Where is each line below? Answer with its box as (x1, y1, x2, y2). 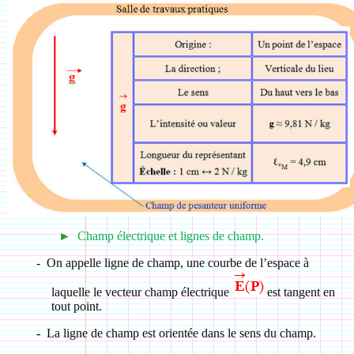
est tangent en (266, 285, 335, 299)
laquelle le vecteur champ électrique (51, 285, 232, 299)
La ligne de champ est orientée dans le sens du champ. (46, 326, 316, 340)
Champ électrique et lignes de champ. (77, 229, 264, 243)
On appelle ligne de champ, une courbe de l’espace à (46, 256, 309, 269)
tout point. (51, 299, 102, 313)
